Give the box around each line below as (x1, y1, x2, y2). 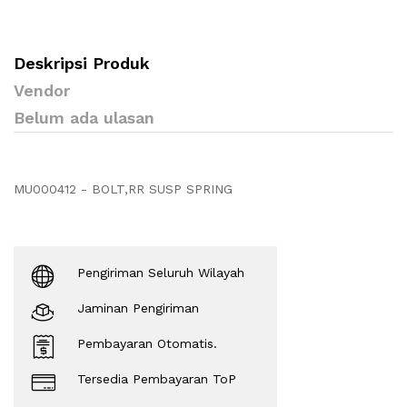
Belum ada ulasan (14, 108, 154, 128)
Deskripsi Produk (14, 54, 150, 74)
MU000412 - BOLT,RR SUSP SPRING (14, 182, 233, 197)
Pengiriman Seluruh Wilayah (77, 265, 244, 281)
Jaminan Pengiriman (77, 301, 199, 316)
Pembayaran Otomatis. (77, 336, 217, 352)
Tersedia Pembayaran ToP (77, 372, 236, 387)
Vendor (14, 81, 70, 101)
